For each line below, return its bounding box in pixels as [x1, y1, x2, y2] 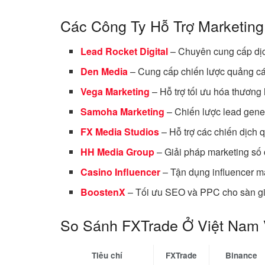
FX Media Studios [80, 124, 160, 138]
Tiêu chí [91, 249, 122, 261]
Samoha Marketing [80, 104, 165, 118]
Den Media [80, 64, 128, 78]
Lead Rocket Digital [80, 44, 169, 58]
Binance [225, 249, 257, 261]
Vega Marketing [80, 84, 150, 98]
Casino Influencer [80, 164, 161, 179]
